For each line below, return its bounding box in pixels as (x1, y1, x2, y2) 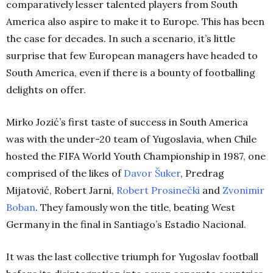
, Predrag (180, 166, 224, 179)
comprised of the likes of (6, 166, 124, 179)
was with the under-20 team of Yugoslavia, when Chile (6, 132, 257, 145)
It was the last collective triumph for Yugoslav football (6, 250, 258, 263)
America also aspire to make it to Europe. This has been (6, 15, 264, 27)
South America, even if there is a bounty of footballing (6, 66, 255, 79)
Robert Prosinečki (116, 183, 200, 196)
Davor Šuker (124, 166, 180, 179)
